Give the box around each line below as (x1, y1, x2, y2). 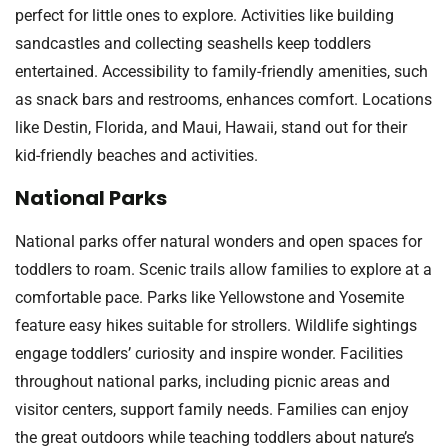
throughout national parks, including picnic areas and (15, 372, 390, 392)
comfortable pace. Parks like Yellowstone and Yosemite (15, 288, 404, 308)
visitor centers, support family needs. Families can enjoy (15, 400, 409, 420)
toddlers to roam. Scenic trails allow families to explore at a (15, 260, 432, 280)
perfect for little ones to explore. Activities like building (15, 5, 394, 25)
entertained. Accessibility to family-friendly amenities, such (15, 61, 428, 81)
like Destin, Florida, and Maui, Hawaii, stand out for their (15, 117, 407, 137)
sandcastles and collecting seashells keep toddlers (15, 33, 371, 53)
